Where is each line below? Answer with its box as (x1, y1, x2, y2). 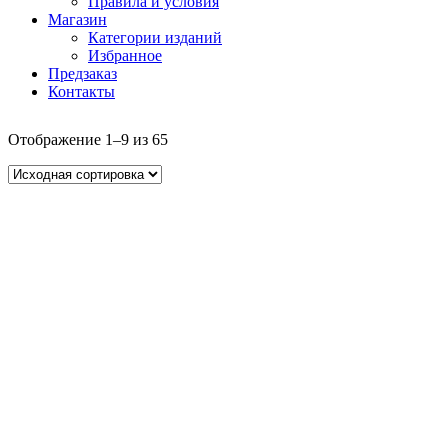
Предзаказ (48, 65, 117, 83)
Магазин (48, 11, 107, 29)
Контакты (48, 83, 115, 101)
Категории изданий (88, 29, 222, 47)
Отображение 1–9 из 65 (8, 131, 168, 149)
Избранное (88, 47, 162, 65)
